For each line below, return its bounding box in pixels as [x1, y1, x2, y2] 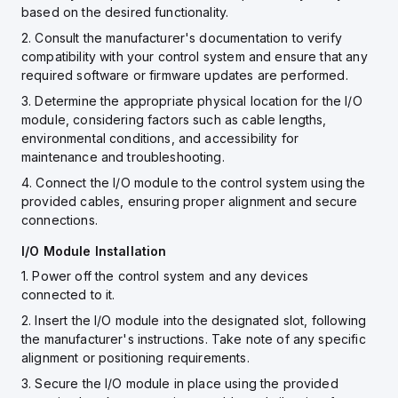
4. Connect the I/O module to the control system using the [21, 175, 366, 190]
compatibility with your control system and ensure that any [21, 49, 368, 64]
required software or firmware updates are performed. [21, 68, 348, 83]
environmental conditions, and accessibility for [21, 131, 299, 146]
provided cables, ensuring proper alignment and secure [21, 194, 357, 209]
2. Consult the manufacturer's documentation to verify [21, 30, 342, 45]
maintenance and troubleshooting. [21, 149, 225, 164]
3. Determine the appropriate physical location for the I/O [21, 93, 362, 108]
